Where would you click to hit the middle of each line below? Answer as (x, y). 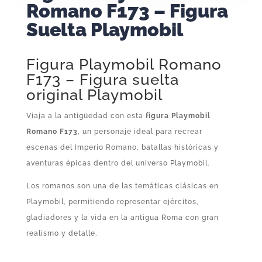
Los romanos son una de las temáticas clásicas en (122, 186)
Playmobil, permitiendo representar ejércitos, (112, 201)
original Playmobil (94, 94)
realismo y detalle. (61, 233)
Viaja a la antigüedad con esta (86, 116)
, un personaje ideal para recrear (140, 131)
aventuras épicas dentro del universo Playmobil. (118, 163)
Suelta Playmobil (104, 29)
